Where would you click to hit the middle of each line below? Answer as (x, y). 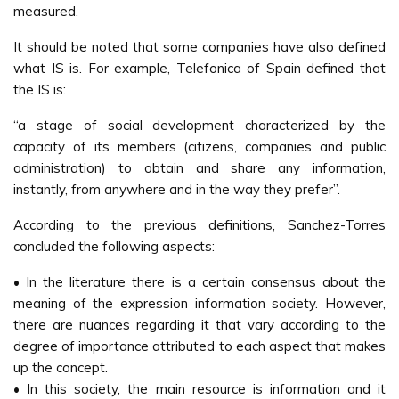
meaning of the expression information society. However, (199, 303)
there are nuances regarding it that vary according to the (199, 325)
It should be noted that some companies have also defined (199, 47)
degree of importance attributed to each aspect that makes (199, 346)
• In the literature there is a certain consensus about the (199, 282)
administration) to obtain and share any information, (199, 168)
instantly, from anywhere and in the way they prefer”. (177, 189)
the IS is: (40, 90)
